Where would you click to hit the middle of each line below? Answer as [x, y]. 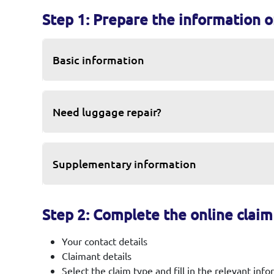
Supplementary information [124, 164]
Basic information [98, 60]
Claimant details [97, 256]
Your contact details [105, 241]
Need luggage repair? [107, 112]
